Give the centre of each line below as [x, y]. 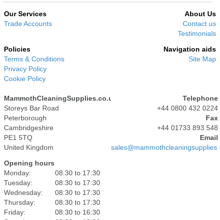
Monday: [18, 173]
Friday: [15, 212]
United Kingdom [29, 147]
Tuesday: [18, 182]
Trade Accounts [28, 23]
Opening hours [29, 163]
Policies [17, 49]
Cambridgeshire [29, 127]
